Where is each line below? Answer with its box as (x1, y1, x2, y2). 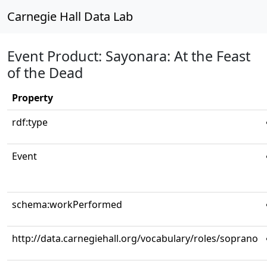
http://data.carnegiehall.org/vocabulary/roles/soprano (12, 232, 258, 245)
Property (12, 91, 53, 104)
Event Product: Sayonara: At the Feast (7, 46, 250, 66)
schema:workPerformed (12, 198, 122, 211)
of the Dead (7, 63, 83, 82)
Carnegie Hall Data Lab (7, 8, 133, 24)
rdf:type (12, 116, 48, 129)
